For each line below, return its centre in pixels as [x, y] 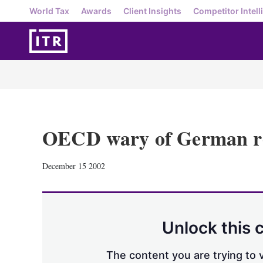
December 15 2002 [74, 166]
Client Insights [152, 11]
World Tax [49, 11]
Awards [96, 11]
